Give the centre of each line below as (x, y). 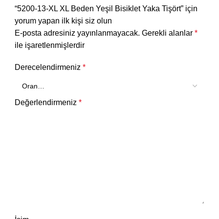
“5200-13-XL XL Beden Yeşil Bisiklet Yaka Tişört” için (106, 9)
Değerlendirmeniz (47, 103)
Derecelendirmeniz (49, 67)
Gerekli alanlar (168, 33)
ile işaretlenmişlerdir (50, 45)
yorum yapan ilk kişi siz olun (63, 21)
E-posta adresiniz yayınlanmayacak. (77, 33)
